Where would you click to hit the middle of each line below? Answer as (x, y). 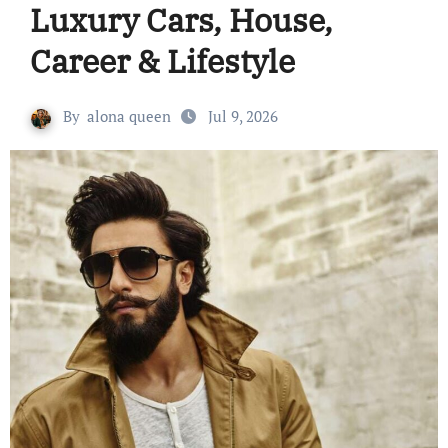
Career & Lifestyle (162, 61)
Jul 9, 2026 (243, 116)
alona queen (129, 116)
